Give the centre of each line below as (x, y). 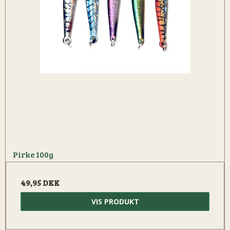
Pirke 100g (33, 155)
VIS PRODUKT (115, 202)
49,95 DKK (40, 183)
